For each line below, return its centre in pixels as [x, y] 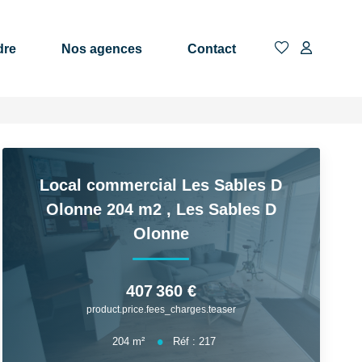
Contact [212, 48]
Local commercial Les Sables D [161, 185]
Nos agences [102, 48]
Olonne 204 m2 [106, 209]
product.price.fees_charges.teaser [161, 309]
